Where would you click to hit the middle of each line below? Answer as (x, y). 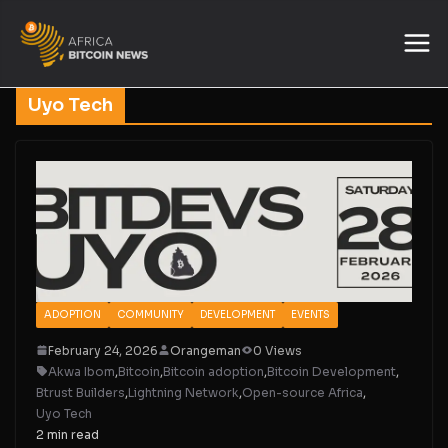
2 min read (67, 434)
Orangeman (205, 350)
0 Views (277, 350)
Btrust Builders (80, 392)
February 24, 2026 (103, 350)
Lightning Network (183, 392)
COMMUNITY (150, 314)
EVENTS (310, 314)
